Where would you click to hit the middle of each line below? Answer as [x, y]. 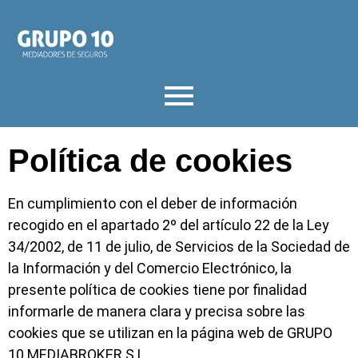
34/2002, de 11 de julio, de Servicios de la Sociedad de [179, 246]
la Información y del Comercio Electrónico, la [150, 268]
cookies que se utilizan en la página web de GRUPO [170, 332]
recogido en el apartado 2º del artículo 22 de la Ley [169, 225]
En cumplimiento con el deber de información [153, 203]
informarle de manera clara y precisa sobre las [157, 311]
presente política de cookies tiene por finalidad [157, 289]
